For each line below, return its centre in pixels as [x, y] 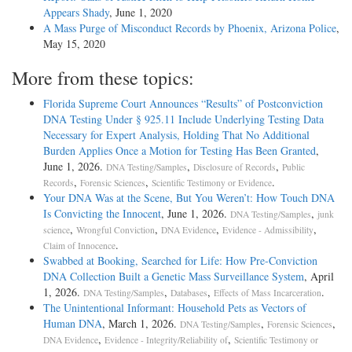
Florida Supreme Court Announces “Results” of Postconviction [183, 103]
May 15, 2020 [74, 43]
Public [293, 167]
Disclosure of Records [235, 167]
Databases [189, 292]
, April [319, 276]
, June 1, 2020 [141, 12]
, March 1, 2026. [141, 323]
